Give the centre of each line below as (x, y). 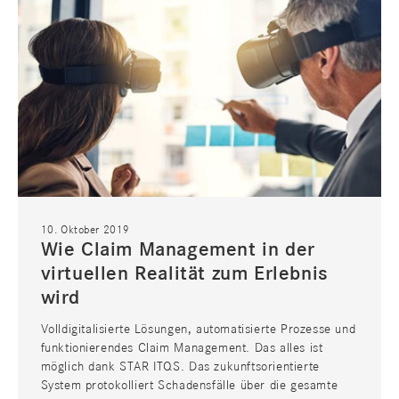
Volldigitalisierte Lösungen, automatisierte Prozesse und (198, 329)
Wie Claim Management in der (178, 250)
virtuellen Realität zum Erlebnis (184, 274)
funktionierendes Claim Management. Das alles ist (182, 348)
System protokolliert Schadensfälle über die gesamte (189, 385)
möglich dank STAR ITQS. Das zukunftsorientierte (180, 366)
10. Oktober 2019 (85, 230)
